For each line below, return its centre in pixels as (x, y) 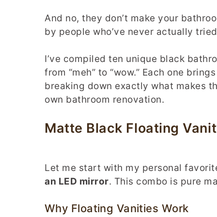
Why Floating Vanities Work (117, 209)
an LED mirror (77, 181)
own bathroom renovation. (104, 100)
